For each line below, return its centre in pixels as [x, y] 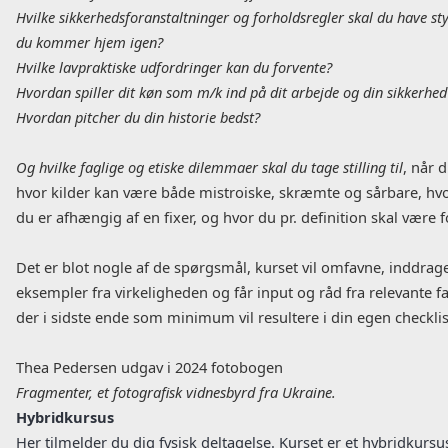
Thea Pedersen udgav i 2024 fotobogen [151, 367]
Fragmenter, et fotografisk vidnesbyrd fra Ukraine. [176, 392]
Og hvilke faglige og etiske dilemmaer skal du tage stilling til [209, 167]
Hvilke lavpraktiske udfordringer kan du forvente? [174, 67]
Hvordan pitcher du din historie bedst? [140, 117]
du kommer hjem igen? [89, 42]
